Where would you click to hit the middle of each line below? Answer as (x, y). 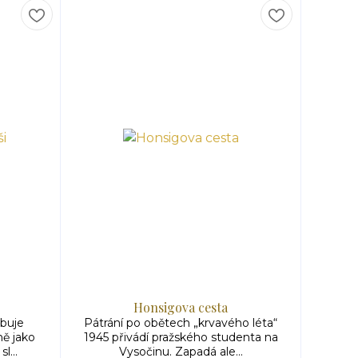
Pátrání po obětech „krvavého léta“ (181, 323)
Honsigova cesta (181, 307)
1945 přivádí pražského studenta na (181, 337)
